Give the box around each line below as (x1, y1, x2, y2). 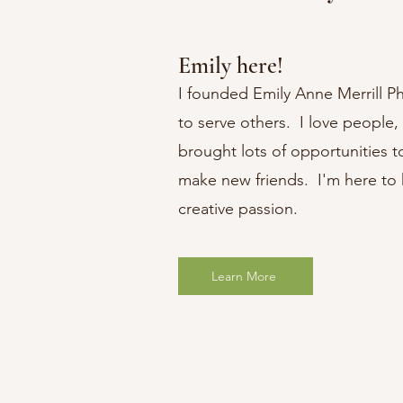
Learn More (210, 268, 276, 284)
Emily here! (177, 51, 283, 79)
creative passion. (177, 199, 298, 219)
